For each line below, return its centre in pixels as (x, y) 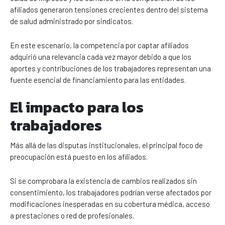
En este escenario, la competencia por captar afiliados (99, 45)
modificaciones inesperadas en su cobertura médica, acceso (110, 204)
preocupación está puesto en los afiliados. (79, 156)
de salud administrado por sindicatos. (72, 21)
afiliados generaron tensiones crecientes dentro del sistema (109, 9)
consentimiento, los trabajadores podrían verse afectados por (111, 192)
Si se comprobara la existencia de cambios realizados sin (103, 181)
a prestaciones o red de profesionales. (72, 215)
